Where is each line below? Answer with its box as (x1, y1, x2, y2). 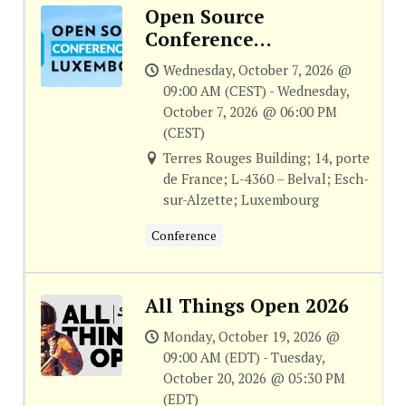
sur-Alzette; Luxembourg (162, 190, 319, 209)
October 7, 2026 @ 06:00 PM (162, 102, 337, 121)
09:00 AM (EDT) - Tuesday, (162, 348, 324, 367)
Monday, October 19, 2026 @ (162, 327, 340, 346)
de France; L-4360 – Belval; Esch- (162, 169, 369, 188)
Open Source (144, 4, 265, 30)
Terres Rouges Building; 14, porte (162, 149, 370, 168)
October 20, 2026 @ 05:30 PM (162, 369, 345, 388)
